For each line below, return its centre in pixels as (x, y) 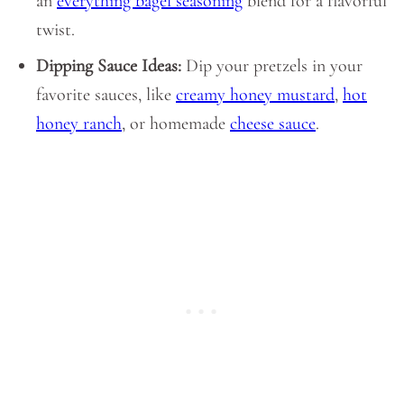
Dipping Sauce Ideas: (109, 66)
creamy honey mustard (255, 95)
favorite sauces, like (106, 95)
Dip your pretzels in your (272, 66)
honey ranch (79, 124)
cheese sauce (273, 124)
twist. (55, 30)
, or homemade (176, 124)
